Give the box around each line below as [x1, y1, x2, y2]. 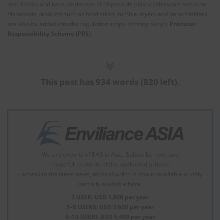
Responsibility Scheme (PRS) [7, 29, 91, 38]
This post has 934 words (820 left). [40, 76, 180, 87]
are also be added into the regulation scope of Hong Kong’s [7, 20, 169, 28]
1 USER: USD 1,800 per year [71, 192, 149, 201]
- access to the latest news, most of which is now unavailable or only [18, 169, 202, 178]
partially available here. [78, 179, 142, 188]
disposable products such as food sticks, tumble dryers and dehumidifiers [7, 10, 207, 18]
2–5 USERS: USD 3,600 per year [66, 202, 154, 211]
